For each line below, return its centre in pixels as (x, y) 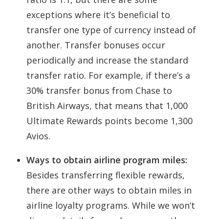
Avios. (38, 136)
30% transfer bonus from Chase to (99, 90)
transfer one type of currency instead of (111, 30)
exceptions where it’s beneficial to (98, 15)
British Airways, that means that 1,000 (107, 106)
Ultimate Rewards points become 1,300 (109, 121)
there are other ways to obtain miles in (109, 190)
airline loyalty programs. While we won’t (111, 205)
